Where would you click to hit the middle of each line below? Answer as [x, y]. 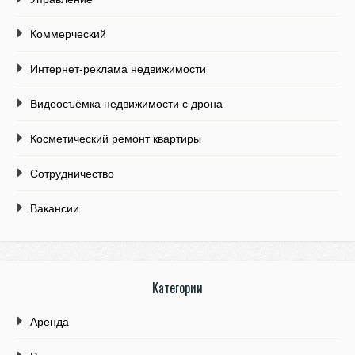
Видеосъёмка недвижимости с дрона [127, 104]
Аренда [50, 322]
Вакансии [55, 209]
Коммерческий [69, 34]
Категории [177, 288]
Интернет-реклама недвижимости [118, 69]
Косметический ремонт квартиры [116, 139]
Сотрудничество [73, 174]
